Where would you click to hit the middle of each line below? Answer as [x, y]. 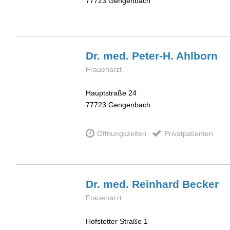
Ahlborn [197, 55]
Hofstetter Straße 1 [117, 222]
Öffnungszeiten [122, 133]
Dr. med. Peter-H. [131, 55]
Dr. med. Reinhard [134, 184]
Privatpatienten [188, 133]
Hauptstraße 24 [111, 93]
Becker [200, 184]
